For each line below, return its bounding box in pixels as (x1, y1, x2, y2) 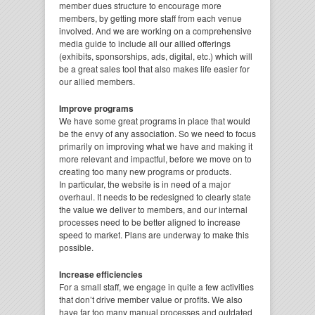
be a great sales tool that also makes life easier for (59, 63, 250, 75)
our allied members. (59, 75, 135, 87)
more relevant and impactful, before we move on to (59, 153, 252, 165)
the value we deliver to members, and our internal (59, 203, 247, 215)
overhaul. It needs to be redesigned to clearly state (59, 191, 251, 202)
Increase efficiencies (59, 268, 143, 281)
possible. (59, 241, 94, 253)
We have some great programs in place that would (59, 115, 250, 127)
